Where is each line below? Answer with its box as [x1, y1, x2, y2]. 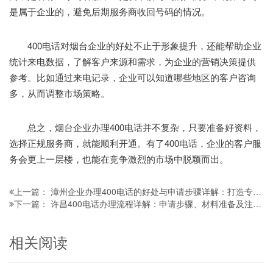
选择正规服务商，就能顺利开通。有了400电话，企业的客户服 [9, 136, 261, 149]
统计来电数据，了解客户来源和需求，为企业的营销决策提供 [9, 54, 256, 68]
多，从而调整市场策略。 [9, 86, 110, 99]
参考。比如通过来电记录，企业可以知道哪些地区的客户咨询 [9, 70, 256, 83]
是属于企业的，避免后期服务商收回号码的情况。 [9, 4, 210, 18]
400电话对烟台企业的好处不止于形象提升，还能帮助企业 [9, 38, 261, 52]
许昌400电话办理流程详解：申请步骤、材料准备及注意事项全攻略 [51, 197, 253, 210]
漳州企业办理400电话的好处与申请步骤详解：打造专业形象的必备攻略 [51, 185, 253, 197]
